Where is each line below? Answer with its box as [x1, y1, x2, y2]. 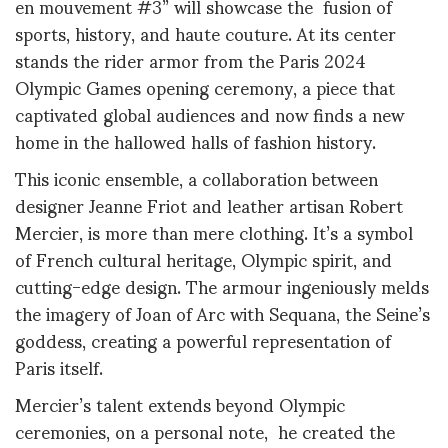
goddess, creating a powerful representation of [15, 313, 391, 367]
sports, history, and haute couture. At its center [15, 5, 396, 59]
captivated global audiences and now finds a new [15, 86, 404, 140]
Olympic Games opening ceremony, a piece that [15, 59, 395, 113]
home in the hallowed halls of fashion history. [15, 113, 376, 167]
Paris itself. [15, 340, 103, 394]
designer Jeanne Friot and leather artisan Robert [15, 178, 403, 232]
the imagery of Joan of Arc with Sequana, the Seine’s [15, 286, 430, 340]
